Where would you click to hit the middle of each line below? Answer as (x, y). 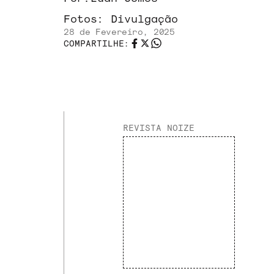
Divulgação (144, 18)
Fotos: (87, 18)
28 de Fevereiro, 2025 (119, 31)
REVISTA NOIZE (159, 128)
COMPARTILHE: (97, 43)
